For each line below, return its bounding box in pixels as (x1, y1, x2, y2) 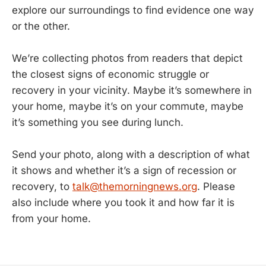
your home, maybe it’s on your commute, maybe (12, 100, 243, 113)
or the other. (12, 20, 70, 32)
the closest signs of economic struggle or (12, 68, 209, 81)
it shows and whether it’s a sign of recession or (12, 164, 236, 177)
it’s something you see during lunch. (12, 116, 183, 129)
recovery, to (12, 180, 72, 193)
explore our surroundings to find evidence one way (12, 4, 254, 16)
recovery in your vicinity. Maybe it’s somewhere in (12, 84, 252, 97)
